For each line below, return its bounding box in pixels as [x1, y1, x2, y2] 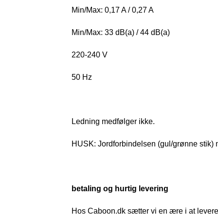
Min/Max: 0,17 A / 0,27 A [72, 6, 154, 15]
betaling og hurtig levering [72, 184, 168, 193]
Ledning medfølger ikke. [72, 117, 155, 126]
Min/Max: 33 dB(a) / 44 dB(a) [72, 28, 170, 37]
